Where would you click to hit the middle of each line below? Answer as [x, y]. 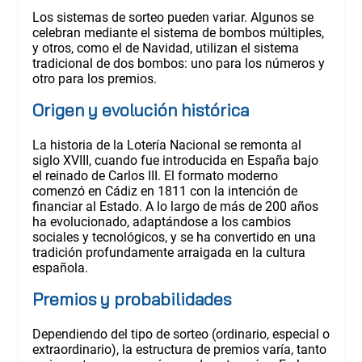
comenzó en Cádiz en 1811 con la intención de [164, 191]
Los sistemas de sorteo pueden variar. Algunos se [173, 17]
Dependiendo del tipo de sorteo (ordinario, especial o [181, 334]
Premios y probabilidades [131, 299]
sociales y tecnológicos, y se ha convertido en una [174, 237]
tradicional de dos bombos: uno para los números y [178, 63]
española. [60, 267]
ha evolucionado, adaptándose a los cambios [161, 221]
